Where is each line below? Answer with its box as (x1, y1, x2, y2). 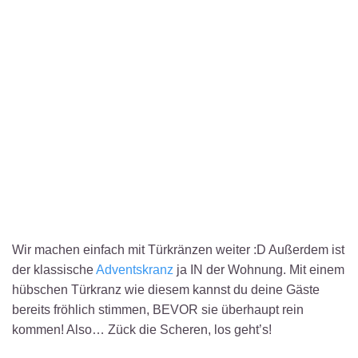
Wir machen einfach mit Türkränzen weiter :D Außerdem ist (12, 242, 344, 257)
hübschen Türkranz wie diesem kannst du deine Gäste (12, 282, 320, 296)
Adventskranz (96, 262, 173, 276)
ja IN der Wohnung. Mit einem (173, 262, 344, 276)
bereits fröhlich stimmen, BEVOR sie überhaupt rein (12, 302, 304, 316)
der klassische (12, 262, 96, 276)
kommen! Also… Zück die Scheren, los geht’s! (12, 322, 272, 336)
